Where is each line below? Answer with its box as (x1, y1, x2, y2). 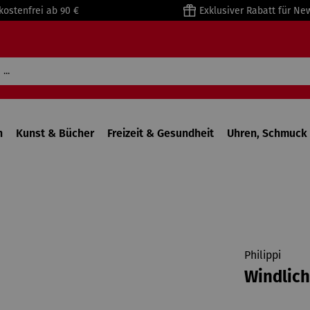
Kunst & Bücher (15, 127, 94, 140)
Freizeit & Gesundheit (107, 127, 214, 140)
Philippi (244, 248, 281, 262)
